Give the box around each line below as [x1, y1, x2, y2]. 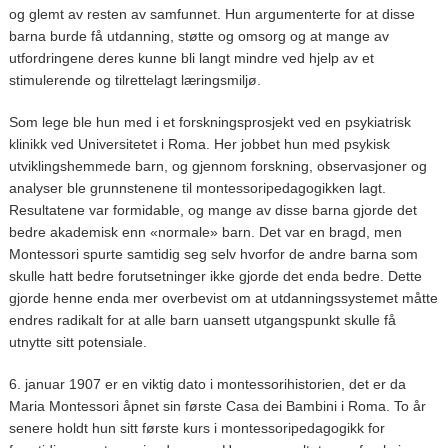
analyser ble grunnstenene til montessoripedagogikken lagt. [8, 179, 386, 196]
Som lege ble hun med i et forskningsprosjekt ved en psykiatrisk [8, 113, 411, 130]
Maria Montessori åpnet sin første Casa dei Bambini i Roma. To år [8, 397, 426, 414]
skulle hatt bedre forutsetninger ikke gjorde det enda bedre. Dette [8, 267, 422, 284]
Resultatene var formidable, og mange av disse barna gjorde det [8, 201, 417, 218]
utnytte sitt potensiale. [8, 333, 147, 350]
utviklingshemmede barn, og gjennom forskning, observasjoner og [8, 157, 427, 174]
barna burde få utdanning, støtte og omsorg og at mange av [8, 27, 389, 44]
